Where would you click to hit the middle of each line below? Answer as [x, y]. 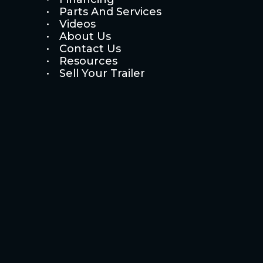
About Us [85, 36]
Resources [88, 61]
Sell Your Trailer [102, 73]
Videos [77, 24]
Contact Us [90, 48]
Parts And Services [110, 11]
